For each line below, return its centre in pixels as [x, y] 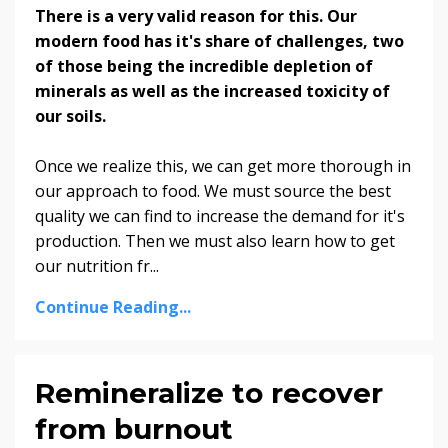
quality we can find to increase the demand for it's [220, 215]
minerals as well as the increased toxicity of [212, 90]
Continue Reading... [113, 306]
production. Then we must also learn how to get [215, 240]
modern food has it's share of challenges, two [219, 40]
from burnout [134, 428]
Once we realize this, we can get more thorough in [223, 165]
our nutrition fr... [97, 265]
